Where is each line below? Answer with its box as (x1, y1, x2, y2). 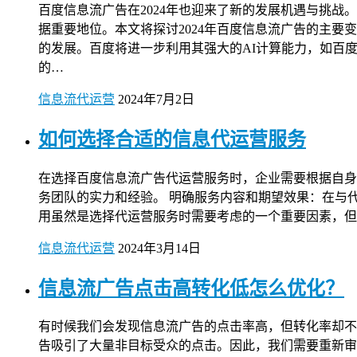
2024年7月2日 (118, 92, 194, 106)
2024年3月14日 (118, 241, 201, 255)
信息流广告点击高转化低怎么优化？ (38, 277, 344, 299)
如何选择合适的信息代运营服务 (38, 128, 306, 150)
